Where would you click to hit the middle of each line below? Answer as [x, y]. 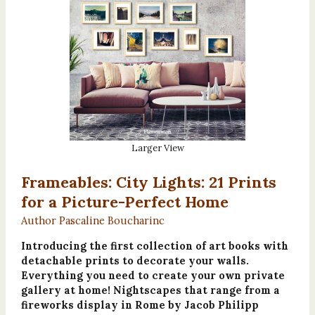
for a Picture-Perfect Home [124, 202]
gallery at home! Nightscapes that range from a [150, 290]
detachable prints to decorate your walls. [135, 261]
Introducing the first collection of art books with [154, 246]
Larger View [157, 148]
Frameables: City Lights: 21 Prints [148, 182]
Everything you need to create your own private [153, 276]
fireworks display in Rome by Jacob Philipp [140, 305]
